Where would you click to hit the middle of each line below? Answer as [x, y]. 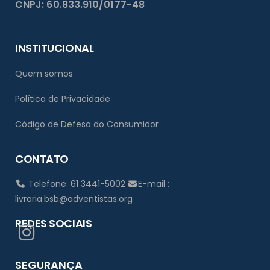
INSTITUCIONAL [55, 48]
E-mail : [154, 184]
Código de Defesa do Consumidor [87, 124]
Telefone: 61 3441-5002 [77, 184]
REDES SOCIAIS [54, 224]
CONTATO [42, 159]
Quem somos [44, 73]
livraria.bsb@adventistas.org [74, 199]
